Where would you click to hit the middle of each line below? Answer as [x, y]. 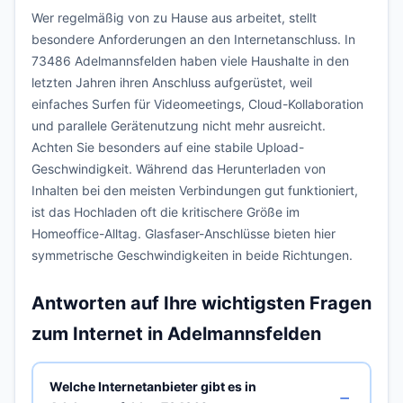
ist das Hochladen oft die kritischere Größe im [166, 212]
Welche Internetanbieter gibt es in [152, 386]
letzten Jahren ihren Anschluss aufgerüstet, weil [172, 82]
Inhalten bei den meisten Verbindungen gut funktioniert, [195, 190]
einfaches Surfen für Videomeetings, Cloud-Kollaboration [197, 104]
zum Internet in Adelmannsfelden [176, 334]
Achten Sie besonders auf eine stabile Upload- [168, 147]
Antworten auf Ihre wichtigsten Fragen [201, 303]
